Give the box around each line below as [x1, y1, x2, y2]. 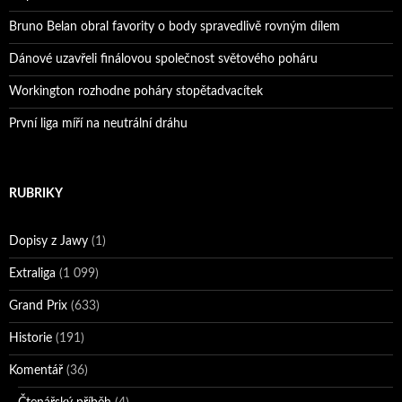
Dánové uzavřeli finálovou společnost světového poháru [9, 52, 318, 66]
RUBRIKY [9, 187, 63, 200]
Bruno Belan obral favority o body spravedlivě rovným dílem [9, 20, 340, 33]
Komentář [9, 363, 63, 377]
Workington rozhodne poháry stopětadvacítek [9, 84, 263, 98]
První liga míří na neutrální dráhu [9, 117, 188, 130]
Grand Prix [9, 299, 67, 312]
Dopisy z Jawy [9, 234, 88, 248]
